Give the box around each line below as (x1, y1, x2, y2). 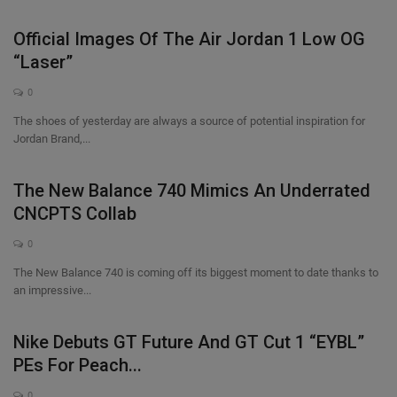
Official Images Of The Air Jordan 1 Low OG (13, 28, 365, 50)
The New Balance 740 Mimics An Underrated (13, 180, 370, 201)
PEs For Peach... (13, 354, 142, 376)
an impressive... (13, 284, 91, 297)
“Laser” (13, 51, 73, 73)
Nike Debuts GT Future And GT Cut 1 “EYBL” (13, 331, 364, 353)
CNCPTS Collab (13, 203, 136, 224)
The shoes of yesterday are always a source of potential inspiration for (13, 114, 365, 128)
